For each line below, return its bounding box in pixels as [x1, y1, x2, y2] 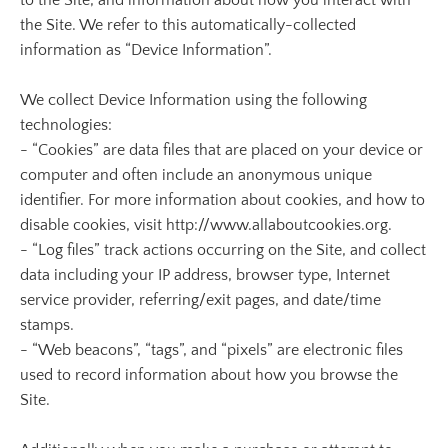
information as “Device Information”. [20, 41, 272, 59]
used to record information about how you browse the [20, 366, 398, 384]
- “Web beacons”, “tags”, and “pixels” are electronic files [20, 341, 403, 359]
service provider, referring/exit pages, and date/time [20, 291, 381, 309]
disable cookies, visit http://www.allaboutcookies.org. [20, 216, 392, 234]
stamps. [20, 316, 74, 334]
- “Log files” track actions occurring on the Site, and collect [20, 241, 426, 259]
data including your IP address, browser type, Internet [20, 266, 390, 284]
